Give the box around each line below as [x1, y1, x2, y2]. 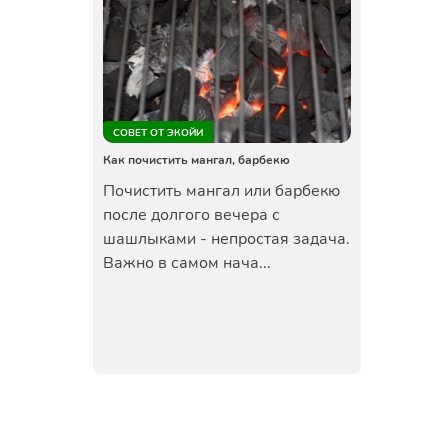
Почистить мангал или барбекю [102, 180, 340, 202]
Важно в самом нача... [102, 252, 271, 274]
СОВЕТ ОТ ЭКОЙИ [112, 126, 203, 140]
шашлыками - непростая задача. [102, 228, 350, 250]
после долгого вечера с [102, 204, 280, 226]
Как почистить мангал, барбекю [102, 152, 290, 168]
